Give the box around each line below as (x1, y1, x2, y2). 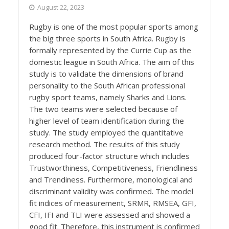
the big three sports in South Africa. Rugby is (29, 33, 186, 44)
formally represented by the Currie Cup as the (29, 45, 191, 56)
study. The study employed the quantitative (29, 127, 184, 138)
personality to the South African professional (29, 80, 185, 91)
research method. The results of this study (29, 139, 180, 150)
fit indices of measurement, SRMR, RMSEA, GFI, (29, 198, 196, 209)
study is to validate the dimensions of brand (29, 68, 184, 79)
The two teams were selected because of (29, 104, 177, 114)
